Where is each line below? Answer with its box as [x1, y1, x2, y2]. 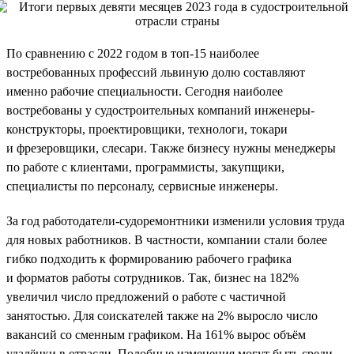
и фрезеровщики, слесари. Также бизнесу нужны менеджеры [6, 141, 336, 155]
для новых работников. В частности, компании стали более [6, 232, 327, 247]
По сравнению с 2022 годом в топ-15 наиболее [6, 46, 259, 60]
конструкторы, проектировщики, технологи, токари [6, 122, 288, 136]
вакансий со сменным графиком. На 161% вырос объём [6, 327, 306, 341]
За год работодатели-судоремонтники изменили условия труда [6, 213, 345, 228]
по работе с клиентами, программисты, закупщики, [6, 160, 284, 174]
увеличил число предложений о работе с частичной [6, 289, 286, 303]
